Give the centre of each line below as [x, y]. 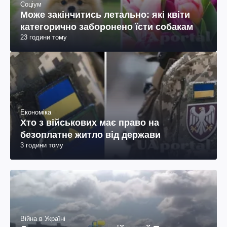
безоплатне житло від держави [90, 135]
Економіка [36, 112]
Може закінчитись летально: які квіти [105, 15]
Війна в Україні [43, 218]
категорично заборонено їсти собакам [107, 27]
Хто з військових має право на [90, 123]
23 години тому [44, 37]
